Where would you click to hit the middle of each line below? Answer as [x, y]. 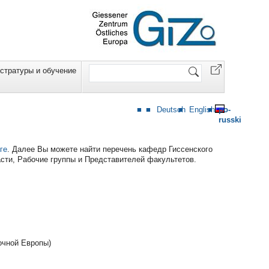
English [202, 110]
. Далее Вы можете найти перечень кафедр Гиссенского [110, 149]
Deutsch [171, 110]
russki [230, 120]
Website [102, 66]
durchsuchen [110, 77]
